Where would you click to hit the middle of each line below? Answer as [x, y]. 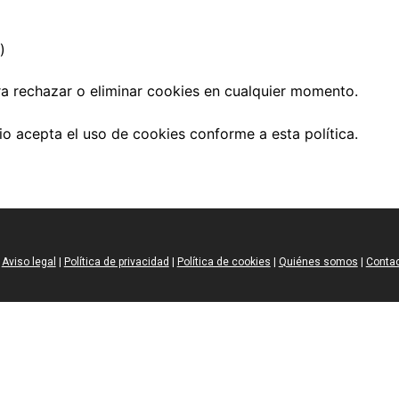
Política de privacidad [116, 261]
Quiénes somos [318, 261]
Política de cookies [224, 261]
